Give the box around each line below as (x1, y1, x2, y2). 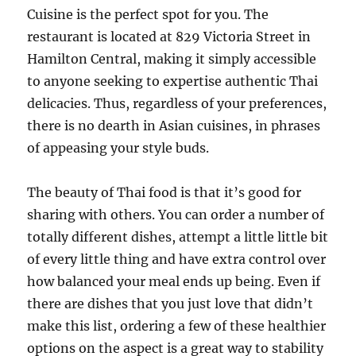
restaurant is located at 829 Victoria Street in (27, 29, 311, 44)
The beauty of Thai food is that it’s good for (27, 184, 302, 200)
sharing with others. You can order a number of (27, 207, 325, 222)
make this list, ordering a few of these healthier (27, 318, 327, 334)
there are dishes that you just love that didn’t (27, 296, 314, 311)
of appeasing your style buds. (27, 140, 210, 156)
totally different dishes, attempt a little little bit (27, 229, 329, 245)
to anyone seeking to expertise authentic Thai (27, 73, 319, 89)
